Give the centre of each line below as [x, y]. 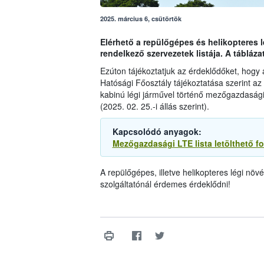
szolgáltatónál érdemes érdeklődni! [165, 184]
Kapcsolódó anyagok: [157, 132]
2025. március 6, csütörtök [141, 19]
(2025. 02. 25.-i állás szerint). [154, 106]
